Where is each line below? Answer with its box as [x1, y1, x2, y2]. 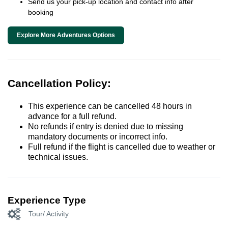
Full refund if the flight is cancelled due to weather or [28, 142, 215, 152]
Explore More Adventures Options [17, 32, 115, 39]
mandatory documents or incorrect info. [28, 132, 167, 141]
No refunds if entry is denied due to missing [28, 122, 183, 131]
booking [28, 8, 53, 17]
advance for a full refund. [28, 112, 117, 121]
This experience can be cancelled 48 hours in [28, 102, 192, 111]
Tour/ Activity [28, 209, 69, 218]
